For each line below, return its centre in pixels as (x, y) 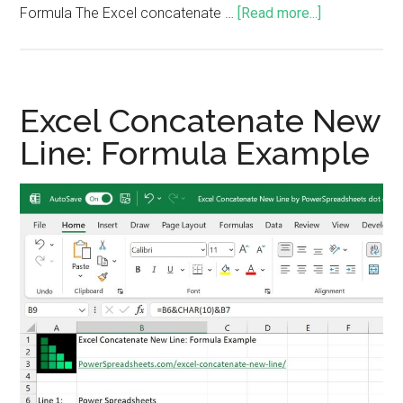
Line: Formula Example (195, 152)
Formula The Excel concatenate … (129, 13)
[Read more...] (280, 13)
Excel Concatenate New (201, 120)
